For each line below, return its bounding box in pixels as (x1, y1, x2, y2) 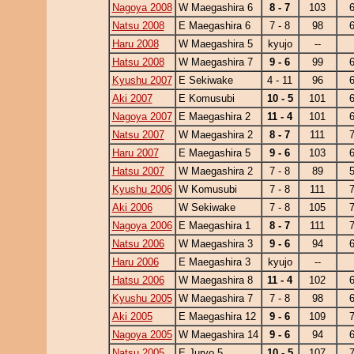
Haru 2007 (111, 147, 159, 159)
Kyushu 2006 (111, 183, 172, 195)
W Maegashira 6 (178, 2, 253, 13)
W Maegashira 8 (178, 274, 253, 286)
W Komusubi (178, 183, 237, 195)
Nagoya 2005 (111, 329, 172, 341)
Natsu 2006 (111, 238, 164, 250)
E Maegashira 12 (178, 311, 256, 322)
